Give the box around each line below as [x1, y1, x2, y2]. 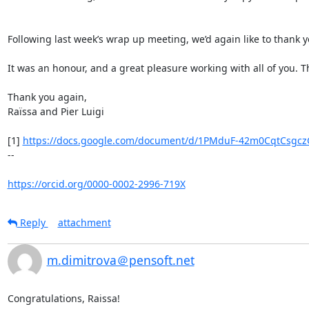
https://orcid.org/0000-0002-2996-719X [7, 177, 186, 190]
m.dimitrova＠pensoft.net [46, 252, 195, 268]
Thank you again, [7, 90, 87, 103]
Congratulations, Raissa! [7, 292, 120, 305]
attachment [57, 216, 111, 229]
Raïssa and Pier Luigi [7, 105, 104, 118]
